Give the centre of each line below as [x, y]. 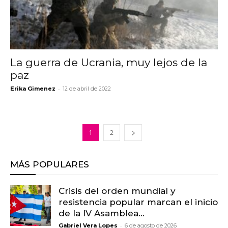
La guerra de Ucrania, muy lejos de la [109, 62]
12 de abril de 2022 [87, 88]
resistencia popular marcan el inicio [138, 202]
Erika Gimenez [33, 88]
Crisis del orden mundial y [117, 191]
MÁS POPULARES [50, 164]
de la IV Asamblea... [102, 213]
